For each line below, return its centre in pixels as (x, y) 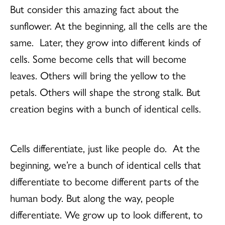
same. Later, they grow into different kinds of (105, 42)
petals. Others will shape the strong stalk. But (105, 91)
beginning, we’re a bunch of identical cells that (105, 164)
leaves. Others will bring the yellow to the (98, 75)
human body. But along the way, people (92, 197)
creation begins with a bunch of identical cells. (105, 108)
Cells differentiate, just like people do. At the (105, 148)
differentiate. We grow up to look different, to (106, 214)
